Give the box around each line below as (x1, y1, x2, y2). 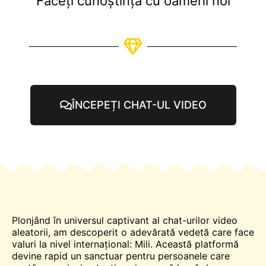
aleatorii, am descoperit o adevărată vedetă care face (12, 226, 254, 238)
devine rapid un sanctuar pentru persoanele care (12, 249, 230, 262)
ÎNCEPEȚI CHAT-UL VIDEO (71, 98, 207, 111)
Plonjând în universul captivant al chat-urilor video (12, 214, 237, 226)
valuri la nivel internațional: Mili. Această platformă (12, 237, 239, 250)
